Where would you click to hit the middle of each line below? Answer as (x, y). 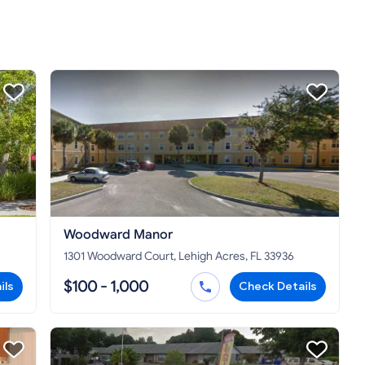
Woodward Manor (118, 235)
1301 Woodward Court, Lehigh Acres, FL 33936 (179, 257)
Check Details (278, 287)
